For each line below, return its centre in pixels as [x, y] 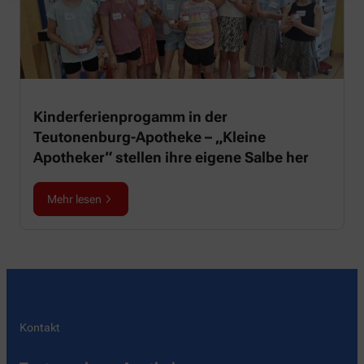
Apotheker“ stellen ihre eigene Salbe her [171, 157]
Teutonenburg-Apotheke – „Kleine [149, 136]
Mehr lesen [74, 199]
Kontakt [40, 327]
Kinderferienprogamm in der [130, 116]
